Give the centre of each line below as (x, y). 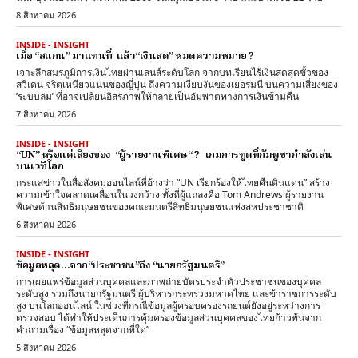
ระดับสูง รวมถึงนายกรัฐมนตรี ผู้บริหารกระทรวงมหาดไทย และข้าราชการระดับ (176, 293)
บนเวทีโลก (40, 166)
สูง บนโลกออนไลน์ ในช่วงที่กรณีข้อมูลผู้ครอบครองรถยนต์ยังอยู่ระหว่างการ (168, 305)
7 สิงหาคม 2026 (46, 113)
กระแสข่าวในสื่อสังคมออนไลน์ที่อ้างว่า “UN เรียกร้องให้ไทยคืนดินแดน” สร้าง (173, 182)
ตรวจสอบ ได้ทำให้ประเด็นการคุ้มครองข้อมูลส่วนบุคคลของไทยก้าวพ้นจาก (169, 317)
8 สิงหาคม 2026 (46, 14)
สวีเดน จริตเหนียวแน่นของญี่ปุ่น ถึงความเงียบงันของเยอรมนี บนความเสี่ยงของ (177, 84)
